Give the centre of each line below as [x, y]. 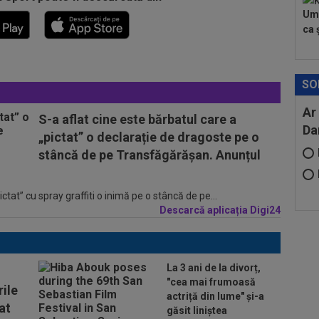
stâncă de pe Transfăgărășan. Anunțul [150, 155]
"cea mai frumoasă [211, 282]
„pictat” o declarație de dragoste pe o [149, 137]
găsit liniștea [197, 310]
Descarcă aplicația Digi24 [220, 210]
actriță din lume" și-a [215, 296]
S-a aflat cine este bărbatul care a [137, 119]
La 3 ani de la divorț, [214, 268]
